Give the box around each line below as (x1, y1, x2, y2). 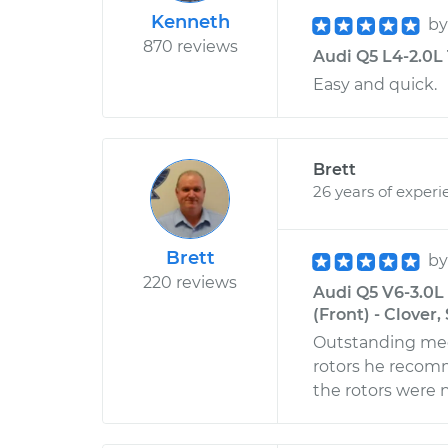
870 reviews (142, 37, 238, 56)
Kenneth (150, 11, 230, 33)
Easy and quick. (313, 75, 437, 94)
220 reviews (143, 273, 237, 292)
